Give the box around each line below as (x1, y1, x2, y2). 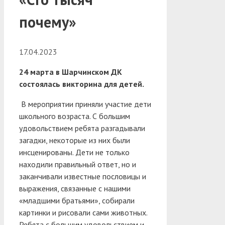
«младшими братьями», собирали (19, 195, 135, 205)
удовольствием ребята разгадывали (19, 123, 145, 133)
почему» (19, 12, 76, 32)
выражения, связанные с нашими (19, 183, 131, 193)
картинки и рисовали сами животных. (19, 207, 147, 217)
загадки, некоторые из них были (19, 135, 130, 145)
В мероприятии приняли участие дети (21, 98, 151, 109)
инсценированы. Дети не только (19, 147, 130, 157)
